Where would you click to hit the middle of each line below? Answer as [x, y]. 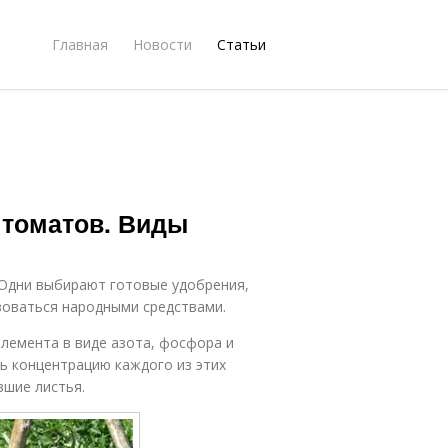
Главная [80, 44]
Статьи [241, 44]
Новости [162, 44]
